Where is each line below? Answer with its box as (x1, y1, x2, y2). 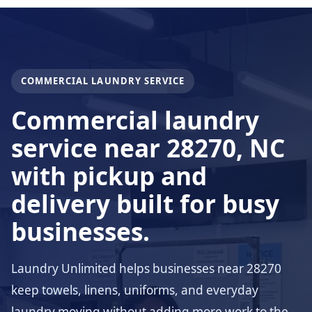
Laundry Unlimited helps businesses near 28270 (11, 260, 281, 276)
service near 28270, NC (11, 131, 285, 164)
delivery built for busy (11, 187, 279, 220)
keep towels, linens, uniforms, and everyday (11, 282, 258, 298)
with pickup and (11, 159, 207, 192)
